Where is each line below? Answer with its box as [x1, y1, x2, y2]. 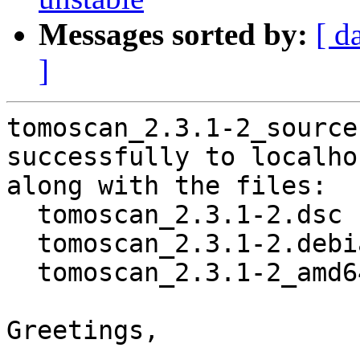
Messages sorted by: [39, 17, 308, 52]
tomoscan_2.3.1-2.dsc [6, 200, 37, 230]
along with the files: [6, 171, 327, 201]
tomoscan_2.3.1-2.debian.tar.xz [6, 229, 37, 259]
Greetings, [6, 316, 159, 346]
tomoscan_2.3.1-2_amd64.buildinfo [6, 258, 37, 288]
